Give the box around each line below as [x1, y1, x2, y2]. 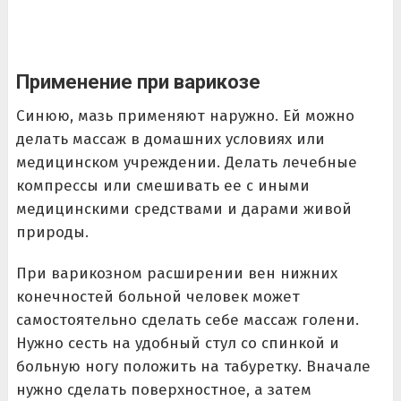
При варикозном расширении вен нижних [15, 263, 337, 283]
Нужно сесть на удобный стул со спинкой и [15, 333, 339, 353]
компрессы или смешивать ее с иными [15, 175, 310, 195]
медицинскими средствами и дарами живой [15, 199, 352, 218]
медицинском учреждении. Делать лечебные [15, 152, 357, 172]
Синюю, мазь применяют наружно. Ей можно [15, 106, 354, 125]
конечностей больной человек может [15, 286, 300, 306]
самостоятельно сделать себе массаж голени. [15, 310, 359, 329]
